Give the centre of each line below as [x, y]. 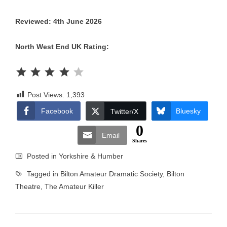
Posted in [42, 156]
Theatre [28, 186]
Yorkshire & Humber [91, 156]
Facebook [57, 111]
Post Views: [46, 95]
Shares [140, 141]
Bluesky [188, 111]
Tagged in [43, 174]
